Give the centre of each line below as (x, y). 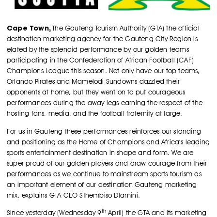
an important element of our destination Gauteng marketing (102, 184)
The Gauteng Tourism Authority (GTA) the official (126, 28)
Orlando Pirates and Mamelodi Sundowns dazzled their (93, 82)
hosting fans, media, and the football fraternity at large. (95, 114)
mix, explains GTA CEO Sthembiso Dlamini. (73, 195)
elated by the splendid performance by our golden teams (98, 50)
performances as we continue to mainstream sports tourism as (104, 174)
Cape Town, (30, 28)
